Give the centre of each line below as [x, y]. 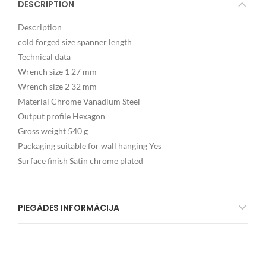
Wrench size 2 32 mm [57, 86]
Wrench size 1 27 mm [57, 72]
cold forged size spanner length [75, 42]
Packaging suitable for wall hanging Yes [90, 146]
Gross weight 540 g [53, 131]
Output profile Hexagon [61, 116]
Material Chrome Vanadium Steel [79, 101]
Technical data [44, 57]
